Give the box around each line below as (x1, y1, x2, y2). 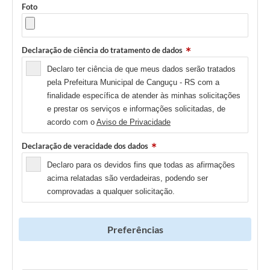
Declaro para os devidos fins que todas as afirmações (47, 160, 235, 170)
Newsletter (22, 258, 61, 268)
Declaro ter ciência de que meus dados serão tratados (47, 64, 236, 74)
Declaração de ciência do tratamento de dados (22, 45, 183, 55)
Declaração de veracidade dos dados (22, 141, 148, 151)
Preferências (107, 224, 163, 236)
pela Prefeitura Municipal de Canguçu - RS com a (47, 78, 219, 87)
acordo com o (47, 118, 96, 127)
